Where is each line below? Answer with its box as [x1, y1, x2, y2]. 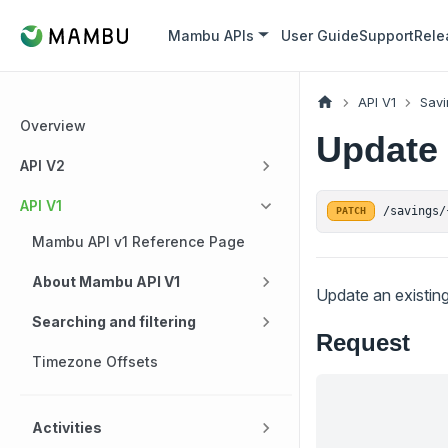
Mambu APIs [168, 27, 255, 44]
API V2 [20, 157, 65, 174]
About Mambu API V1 [32, 273, 180, 290]
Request [316, 328, 410, 356]
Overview [20, 117, 86, 134]
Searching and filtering [32, 313, 196, 330]
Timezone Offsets [32, 353, 158, 370]
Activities [32, 419, 102, 436]
